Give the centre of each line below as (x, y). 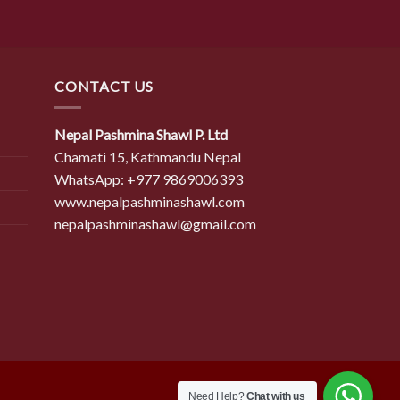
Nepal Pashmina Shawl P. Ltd (141, 135)
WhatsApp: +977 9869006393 (149, 179)
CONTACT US (104, 86)
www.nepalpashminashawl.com (150, 202)
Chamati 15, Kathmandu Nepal (148, 157)
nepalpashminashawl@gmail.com (155, 224)
